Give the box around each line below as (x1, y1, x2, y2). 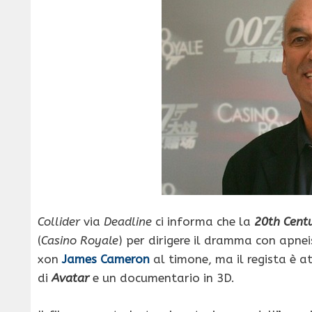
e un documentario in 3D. (93, 271, 235, 286)
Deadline (104, 214, 152, 229)
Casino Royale (41, 233, 118, 248)
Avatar (52, 271, 93, 286)
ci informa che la (152, 214, 254, 229)
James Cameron (62, 252, 150, 267)
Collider (38, 214, 80, 229)
